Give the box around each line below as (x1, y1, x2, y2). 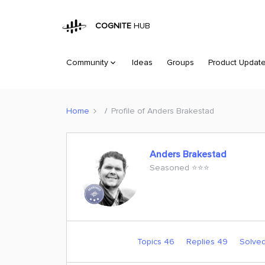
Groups (167, 57, 194, 67)
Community (66, 57, 108, 67)
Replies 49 (186, 237, 230, 247)
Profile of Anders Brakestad (111, 105, 214, 116)
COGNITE (91, 21, 132, 31)
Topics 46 (137, 237, 177, 247)
